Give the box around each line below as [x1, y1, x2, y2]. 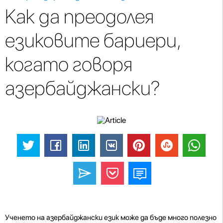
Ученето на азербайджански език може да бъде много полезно [5, 213, 217, 222]
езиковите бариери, [5, 28, 180, 52]
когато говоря [5, 52, 132, 76]
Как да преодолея [5, 4, 154, 28]
